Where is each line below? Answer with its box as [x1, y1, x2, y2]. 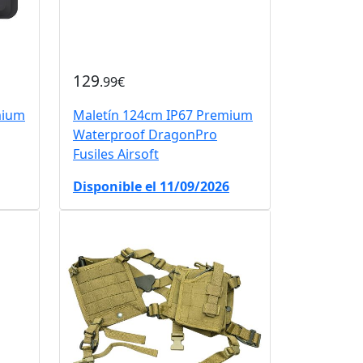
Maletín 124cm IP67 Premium [72, 105, 253, 124]
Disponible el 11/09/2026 [72, 177, 229, 195]
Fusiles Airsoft [72, 144, 159, 163]
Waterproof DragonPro [72, 125, 217, 143]
